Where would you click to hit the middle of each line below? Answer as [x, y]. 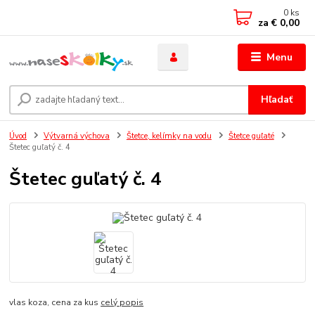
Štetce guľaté [251, 136]
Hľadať [277, 99]
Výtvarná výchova [77, 136]
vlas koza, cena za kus [55, 302]
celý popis [122, 302]
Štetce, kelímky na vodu [169, 136]
